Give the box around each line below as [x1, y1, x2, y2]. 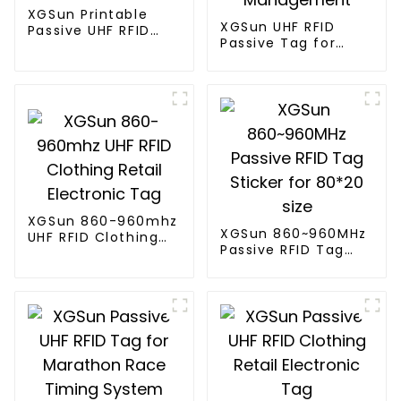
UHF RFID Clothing [27, 228, 159, 247]
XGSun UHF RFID [219, 17, 336, 36]
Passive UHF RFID [27, 21, 150, 40]
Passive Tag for [219, 33, 337, 52]
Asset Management [219, 49, 366, 68]
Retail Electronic [27, 244, 151, 263]
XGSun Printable [27, 5, 149, 24]
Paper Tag [27, 38, 104, 56]
